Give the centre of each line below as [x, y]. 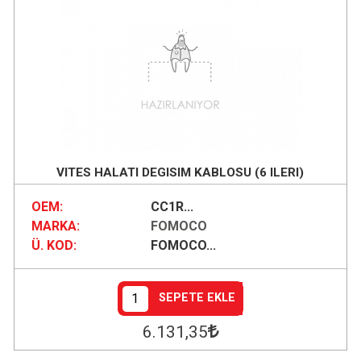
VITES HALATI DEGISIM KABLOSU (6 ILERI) [180, 172]
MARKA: [55, 226]
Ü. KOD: [54, 246]
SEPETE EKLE [197, 298]
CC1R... [172, 207]
